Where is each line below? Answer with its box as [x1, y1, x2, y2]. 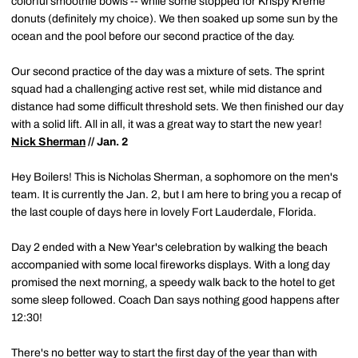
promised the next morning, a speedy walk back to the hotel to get [11, 276, 335, 288]
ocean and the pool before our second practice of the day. [11, 30, 295, 42]
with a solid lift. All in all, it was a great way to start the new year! [11, 117, 324, 130]
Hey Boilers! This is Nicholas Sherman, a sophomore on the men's [11, 170, 338, 183]
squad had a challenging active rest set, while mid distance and [11, 82, 322, 95]
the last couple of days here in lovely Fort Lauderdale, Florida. [11, 205, 316, 218]
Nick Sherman [11, 135, 86, 148]
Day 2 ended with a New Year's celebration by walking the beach [11, 241, 328, 253]
